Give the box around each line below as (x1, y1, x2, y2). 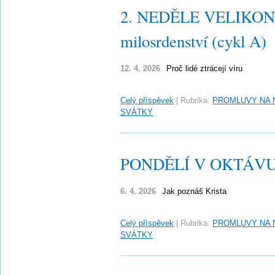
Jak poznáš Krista (162, 187, 227, 196)
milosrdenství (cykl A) (120, 30, 266, 52)
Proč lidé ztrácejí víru (166, 64, 242, 73)
